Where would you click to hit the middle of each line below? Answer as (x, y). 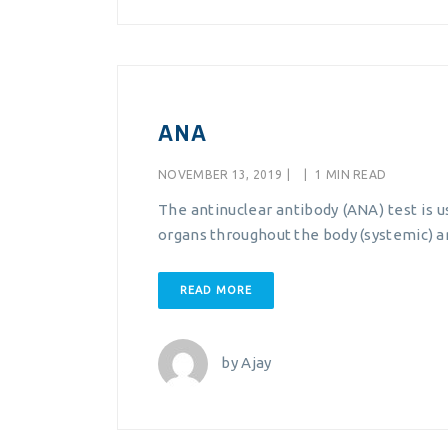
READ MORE (216, 290)
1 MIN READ (349, 174)
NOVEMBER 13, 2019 (220, 174)
